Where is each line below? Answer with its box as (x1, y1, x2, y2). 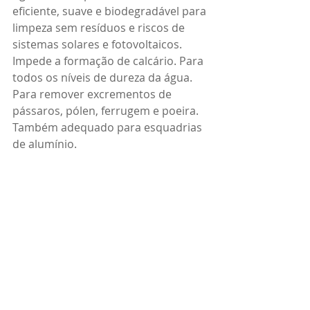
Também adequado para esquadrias (12, 119, 205, 135)
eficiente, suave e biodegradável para (12, 3, 209, 19)
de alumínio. (12, 136, 77, 152)
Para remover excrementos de (12, 86, 174, 102)
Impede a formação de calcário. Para (12, 53, 206, 69)
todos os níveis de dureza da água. (12, 69, 195, 85)
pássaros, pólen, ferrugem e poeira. (12, 102, 201, 118)
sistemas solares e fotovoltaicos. (12, 36, 185, 52)
